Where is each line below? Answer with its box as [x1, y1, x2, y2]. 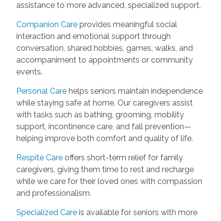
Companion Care [16, 19, 77, 29]
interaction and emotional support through [16, 31, 171, 41]
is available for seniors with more [76, 207, 197, 217]
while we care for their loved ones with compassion [16, 176, 202, 186]
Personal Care [16, 86, 67, 96]
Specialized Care [16, 207, 77, 217]
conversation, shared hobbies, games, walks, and [16, 43, 193, 53]
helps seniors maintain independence [66, 86, 203, 96]
